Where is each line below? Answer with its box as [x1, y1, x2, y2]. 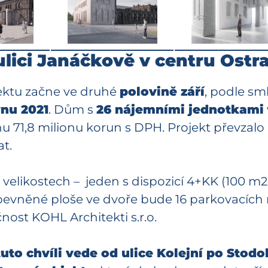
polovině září [120, 84, 205, 99]
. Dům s [48, 102, 96, 117]
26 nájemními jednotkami [96, 102, 264, 117]
